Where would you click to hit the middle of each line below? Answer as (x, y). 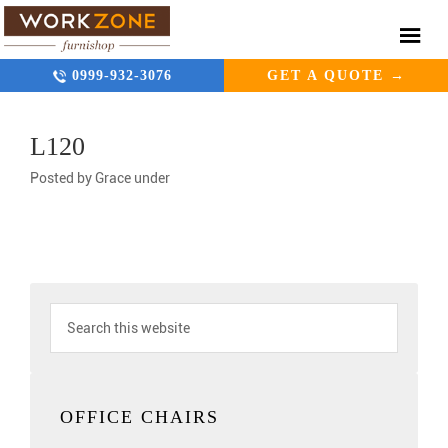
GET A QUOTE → (336, 75)
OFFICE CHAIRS (139, 417)
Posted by (62, 178)
